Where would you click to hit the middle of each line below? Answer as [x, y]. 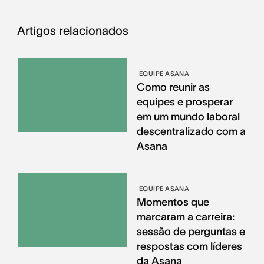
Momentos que [173, 202]
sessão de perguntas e [191, 231]
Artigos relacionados [72, 30]
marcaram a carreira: [185, 217]
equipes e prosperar [184, 102]
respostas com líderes [189, 246]
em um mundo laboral [188, 116]
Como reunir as [173, 87]
